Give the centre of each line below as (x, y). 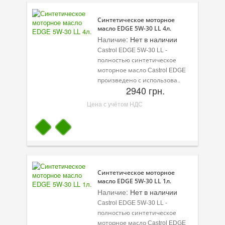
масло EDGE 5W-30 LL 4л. (134, 28)
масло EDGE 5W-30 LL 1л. (134, 181)
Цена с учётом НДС (115, 103)
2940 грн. (145, 90)
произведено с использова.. (139, 80)
